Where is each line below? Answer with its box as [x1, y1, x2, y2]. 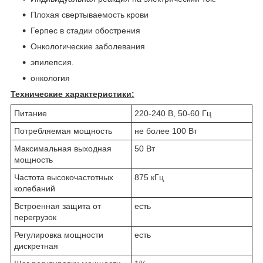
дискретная [14, 241, 58, 251]
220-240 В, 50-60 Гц [134, 109, 211, 119]
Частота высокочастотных [14, 173, 113, 183]
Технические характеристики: [11, 89, 134, 99]
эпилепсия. [31, 58, 74, 68]
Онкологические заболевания [31, 42, 145, 52]
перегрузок [14, 213, 56, 222]
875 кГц [134, 173, 164, 183]
